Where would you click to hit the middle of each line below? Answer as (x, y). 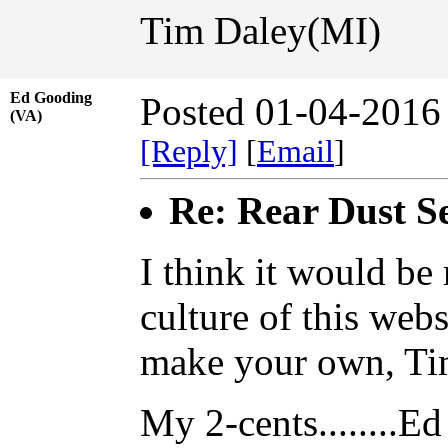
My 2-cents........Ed (291, 422)
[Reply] (189, 151)
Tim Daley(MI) (260, 30)
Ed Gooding (51, 97)
